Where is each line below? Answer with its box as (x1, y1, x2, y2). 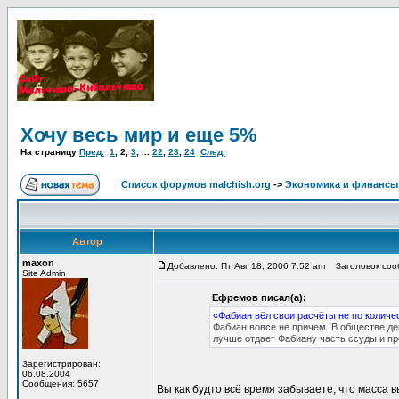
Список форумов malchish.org (121, 179, 271, 190)
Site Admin (22, 268, 66, 278)
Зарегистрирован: (22, 359, 101, 369)
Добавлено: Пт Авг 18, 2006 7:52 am (167, 261, 325, 271)
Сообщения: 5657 (22, 379, 99, 388)
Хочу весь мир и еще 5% (20, 124, 257, 146)
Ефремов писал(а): (211, 292, 306, 303)
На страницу (20, 147, 79, 157)
